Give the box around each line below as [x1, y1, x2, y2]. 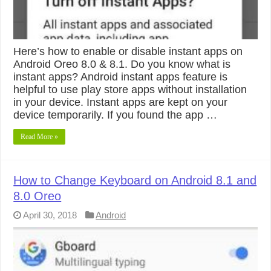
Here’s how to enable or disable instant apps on [13, 45, 243, 58]
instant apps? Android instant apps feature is [13, 71, 228, 83]
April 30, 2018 [23, 210, 77, 221]
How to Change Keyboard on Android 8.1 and [13, 174, 257, 188]
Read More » [21, 132, 59, 142]
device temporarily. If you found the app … [13, 109, 218, 122]
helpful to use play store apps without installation [13, 83, 247, 96]
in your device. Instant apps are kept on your [13, 96, 228, 109]
